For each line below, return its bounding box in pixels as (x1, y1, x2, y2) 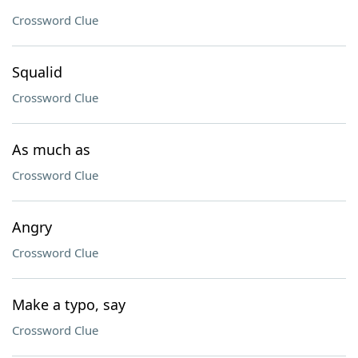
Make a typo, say (12, 295, 125, 314)
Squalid (12, 62, 62, 82)
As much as (12, 140, 90, 159)
